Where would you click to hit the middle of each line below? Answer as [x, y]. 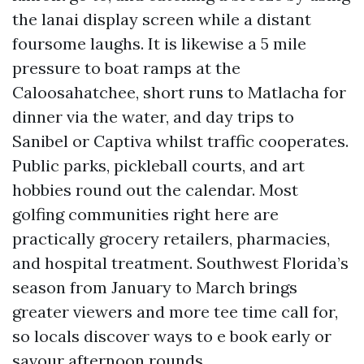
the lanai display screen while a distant [162, 19]
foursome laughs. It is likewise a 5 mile [159, 43]
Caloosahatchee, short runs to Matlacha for [179, 92]
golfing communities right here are [145, 214]
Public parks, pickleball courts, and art [158, 165]
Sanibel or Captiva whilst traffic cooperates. [180, 141]
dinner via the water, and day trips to [153, 117]
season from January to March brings [155, 287]
